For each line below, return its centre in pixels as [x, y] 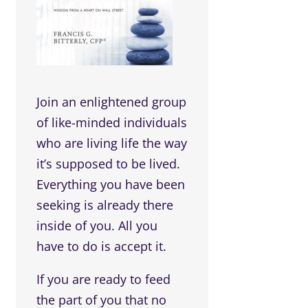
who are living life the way [112, 143]
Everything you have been [111, 184]
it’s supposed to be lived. [109, 164]
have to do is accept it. [102, 246]
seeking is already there [105, 205]
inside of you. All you [97, 225]
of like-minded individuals [112, 122]
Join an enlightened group [112, 102]
